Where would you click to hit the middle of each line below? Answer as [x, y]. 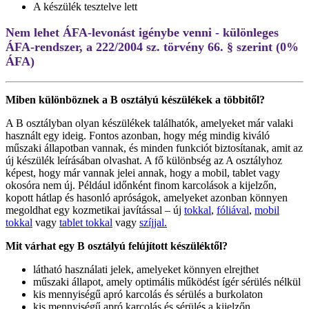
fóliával [233, 210]
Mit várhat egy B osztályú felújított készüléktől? [117, 246]
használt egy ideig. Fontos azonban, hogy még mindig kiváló [138, 136]
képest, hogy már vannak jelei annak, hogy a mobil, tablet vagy [143, 173]
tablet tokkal [86, 223]
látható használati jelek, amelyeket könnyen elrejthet [146, 270]
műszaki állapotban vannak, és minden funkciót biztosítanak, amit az [154, 148]
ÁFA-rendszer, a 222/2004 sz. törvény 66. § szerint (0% [152, 47]
